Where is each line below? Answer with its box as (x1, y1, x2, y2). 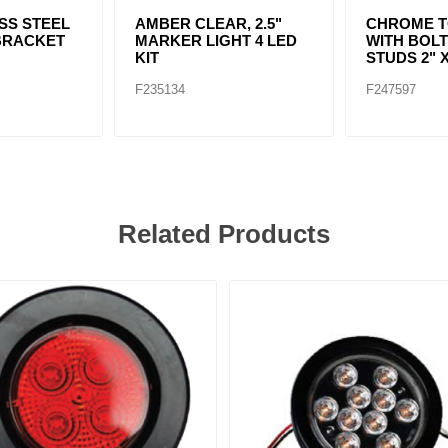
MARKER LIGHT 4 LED (135, 32, 298, 50)
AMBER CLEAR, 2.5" (135, 15, 283, 33)
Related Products (118, 218, 330, 249)
